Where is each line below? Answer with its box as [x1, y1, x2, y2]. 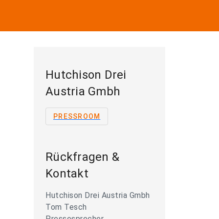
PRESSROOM [53, 112, 101, 120]
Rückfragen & [45, 150, 119, 164]
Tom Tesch [45, 202, 87, 212]
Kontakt [45, 167, 88, 180]
